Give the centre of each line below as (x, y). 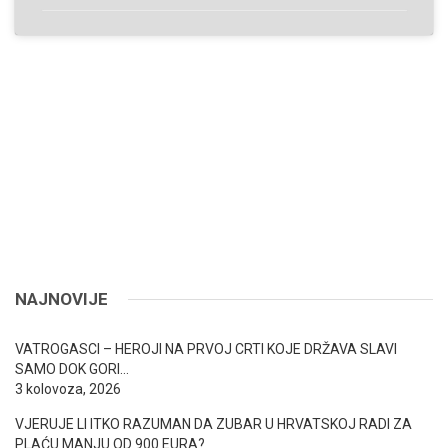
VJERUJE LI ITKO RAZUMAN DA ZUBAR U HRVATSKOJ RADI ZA (213, 424)
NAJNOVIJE (61, 299)
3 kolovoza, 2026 (68, 389)
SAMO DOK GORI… (72, 369)
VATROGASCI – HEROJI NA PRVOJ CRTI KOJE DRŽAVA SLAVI (206, 349)
